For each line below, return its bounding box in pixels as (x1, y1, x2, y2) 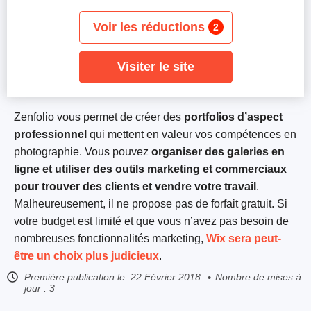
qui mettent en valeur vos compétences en (87, 128, 296, 140)
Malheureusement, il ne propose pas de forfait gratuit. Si (14, 198, 287, 210)
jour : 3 (24, 283, 55, 294)
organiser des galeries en (151, 146, 285, 158)
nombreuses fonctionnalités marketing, (14, 233, 206, 244)
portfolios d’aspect (181, 111, 283, 123)
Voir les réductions (92, 20, 205, 34)
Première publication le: (24, 271, 128, 283)
